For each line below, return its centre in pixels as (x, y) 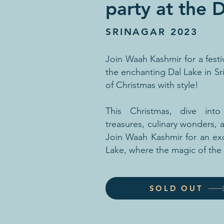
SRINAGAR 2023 (152, 32)
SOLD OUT (176, 188)
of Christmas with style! (152, 85)
